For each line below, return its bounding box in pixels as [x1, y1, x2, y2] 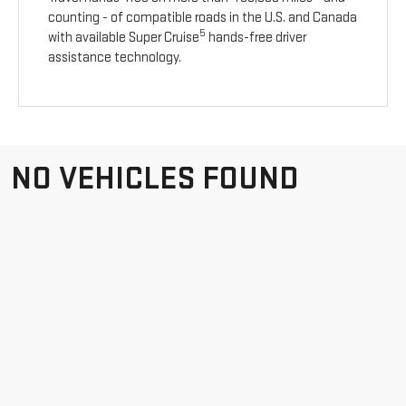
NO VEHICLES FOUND [11, 159, 299, 199]
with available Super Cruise [48, 29, 200, 47]
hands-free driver [206, 29, 307, 47]
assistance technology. [48, 49, 182, 67]
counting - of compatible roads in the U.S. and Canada [48, 9, 358, 27]
